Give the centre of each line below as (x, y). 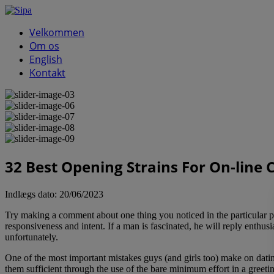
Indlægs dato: (32, 194)
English (46, 59)
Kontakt (47, 73)
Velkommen (57, 32)
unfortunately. (31, 237)
